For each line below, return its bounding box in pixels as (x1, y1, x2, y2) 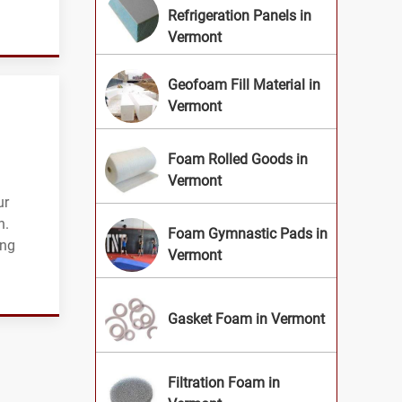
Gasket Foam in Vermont (168, 310, 325, 328)
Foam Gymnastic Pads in (168, 225, 328, 243)
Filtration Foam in (168, 374, 280, 392)
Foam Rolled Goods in (168, 151, 308, 169)
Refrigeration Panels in (168, 7, 311, 25)
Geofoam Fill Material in (168, 76, 320, 94)
